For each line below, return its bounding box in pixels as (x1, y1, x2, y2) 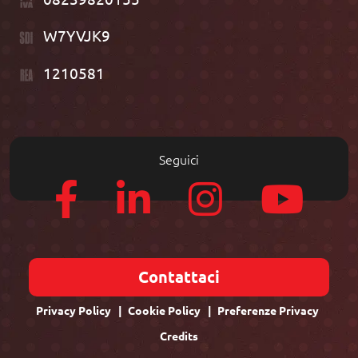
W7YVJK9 (43, 27, 110, 46)
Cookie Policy (127, 304, 201, 318)
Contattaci (138, 268, 220, 287)
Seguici (159, 152, 199, 167)
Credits (160, 330, 198, 344)
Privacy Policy (35, 304, 111, 318)
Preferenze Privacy (217, 304, 319, 318)
